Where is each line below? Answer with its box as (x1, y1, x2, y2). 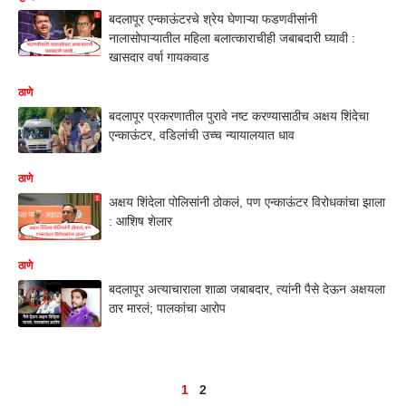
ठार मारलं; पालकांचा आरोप (109, 301, 226, 315)
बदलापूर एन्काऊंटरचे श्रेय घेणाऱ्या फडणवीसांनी (109, 11, 317, 26)
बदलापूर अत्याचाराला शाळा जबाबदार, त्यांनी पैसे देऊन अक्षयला (109, 282, 385, 296)
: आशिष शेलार (109, 214, 172, 229)
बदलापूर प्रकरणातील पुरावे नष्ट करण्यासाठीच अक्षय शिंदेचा (109, 108, 369, 123)
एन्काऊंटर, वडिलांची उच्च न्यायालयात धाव (109, 127, 295, 142)
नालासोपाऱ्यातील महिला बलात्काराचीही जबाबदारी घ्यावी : (109, 30, 355, 45)
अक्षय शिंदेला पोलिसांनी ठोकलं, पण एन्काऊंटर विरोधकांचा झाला (109, 195, 385, 210)
